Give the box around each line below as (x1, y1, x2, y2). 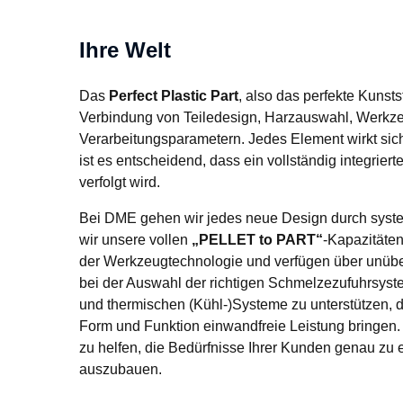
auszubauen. (79, 360, 162, 378)
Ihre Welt (79, 37, 171, 63)
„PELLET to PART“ (192, 230, 323, 248)
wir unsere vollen (79, 230, 192, 248)
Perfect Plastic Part (109, 86, 238, 104)
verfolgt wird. (79, 173, 160, 191)
